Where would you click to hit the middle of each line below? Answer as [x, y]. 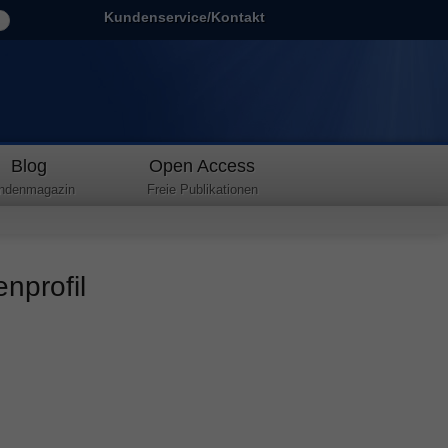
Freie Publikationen [202, 189]
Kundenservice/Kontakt [185, 17]
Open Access [202, 166]
